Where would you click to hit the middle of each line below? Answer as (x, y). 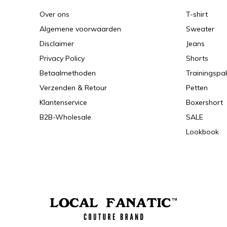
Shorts (197, 58)
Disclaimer (56, 44)
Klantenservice (63, 102)
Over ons (54, 14)
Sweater (200, 29)
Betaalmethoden (67, 73)
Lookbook (203, 132)
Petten (197, 88)
